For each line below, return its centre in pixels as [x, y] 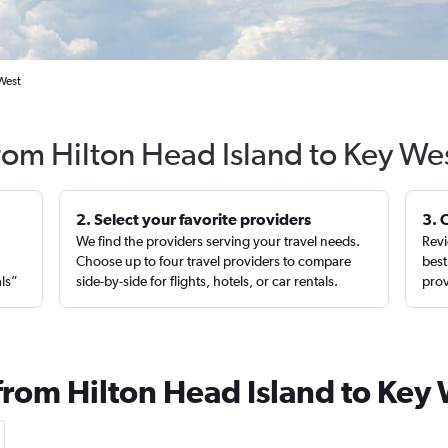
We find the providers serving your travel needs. [218, 241]
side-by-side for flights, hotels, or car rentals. [207, 281]
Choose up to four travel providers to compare [214, 261]
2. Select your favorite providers [194, 219]
